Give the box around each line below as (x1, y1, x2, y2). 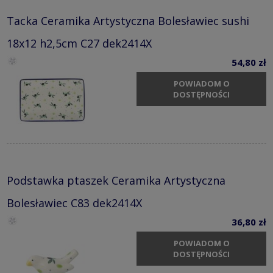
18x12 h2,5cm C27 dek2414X (7, 35, 152, 51)
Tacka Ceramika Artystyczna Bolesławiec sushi (7, 13, 249, 28)
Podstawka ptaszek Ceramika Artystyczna (7, 172, 225, 188)
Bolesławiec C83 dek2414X (7, 195, 142, 210)
